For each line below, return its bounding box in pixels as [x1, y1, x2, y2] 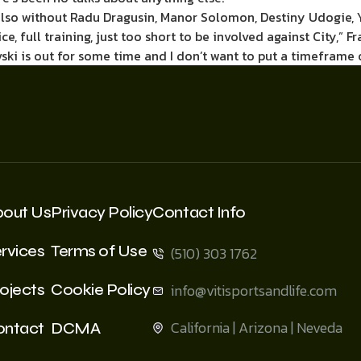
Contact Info [152, 202, 246, 223]
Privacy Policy [51, 202, 153, 223]
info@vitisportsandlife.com [170, 280, 337, 302]
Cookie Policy [51, 280, 151, 301]
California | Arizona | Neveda [170, 317, 342, 339]
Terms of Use [51, 241, 147, 262]
